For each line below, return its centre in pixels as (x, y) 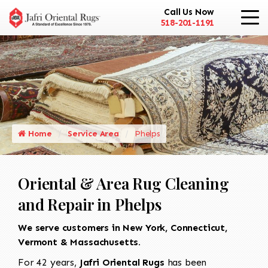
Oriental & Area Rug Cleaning (124, 183)
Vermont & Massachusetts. (80, 242)
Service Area (93, 133)
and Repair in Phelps (90, 204)
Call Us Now (189, 12)
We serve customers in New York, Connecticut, (123, 227)
